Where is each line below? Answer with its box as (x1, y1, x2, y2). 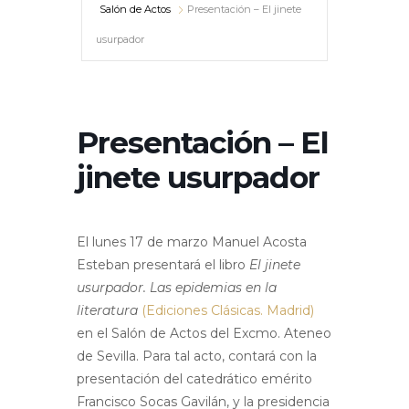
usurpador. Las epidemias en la (77, 279, 277, 297)
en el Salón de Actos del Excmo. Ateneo (77, 325, 331, 342)
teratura (84, 302, 142, 320)
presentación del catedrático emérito (77, 371, 312, 388)
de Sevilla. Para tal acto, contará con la (77, 348, 317, 365)
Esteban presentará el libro (77, 257, 249, 274)
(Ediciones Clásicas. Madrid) (142, 302, 314, 320)
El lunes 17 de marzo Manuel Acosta (77, 234, 307, 251)
